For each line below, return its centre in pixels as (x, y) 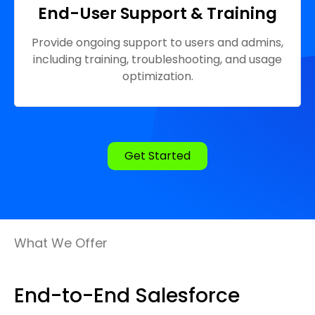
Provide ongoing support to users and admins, (157, 43)
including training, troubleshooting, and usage (157, 60)
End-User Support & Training (157, 14)
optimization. (157, 77)
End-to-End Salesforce (127, 295)
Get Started (157, 156)
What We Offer (61, 243)
